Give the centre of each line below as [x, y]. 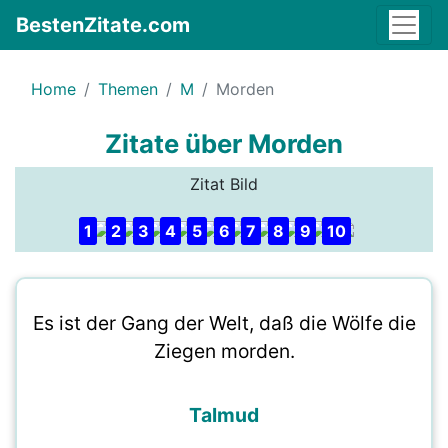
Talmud [224, 415]
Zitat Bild [224, 184]
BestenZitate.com [103, 25]
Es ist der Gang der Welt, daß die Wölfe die [224, 323]
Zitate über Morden [224, 143]
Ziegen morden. [224, 351]
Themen [128, 89]
